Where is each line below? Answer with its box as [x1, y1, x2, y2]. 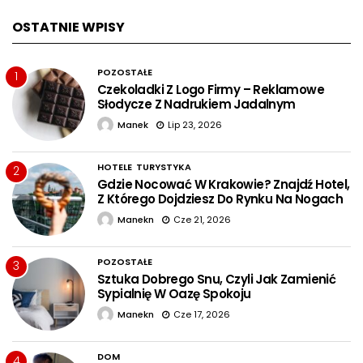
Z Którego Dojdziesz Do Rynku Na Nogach [97, 190, 344, 207]
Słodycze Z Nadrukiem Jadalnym [97, 95, 296, 113]
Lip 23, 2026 [168, 117, 222, 131]
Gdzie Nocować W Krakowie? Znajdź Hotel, [97, 175, 350, 193]
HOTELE [97, 160, 132, 173]
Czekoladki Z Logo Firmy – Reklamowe [97, 80, 324, 98]
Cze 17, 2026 [173, 307, 230, 321]
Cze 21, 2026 [173, 212, 231, 226]
